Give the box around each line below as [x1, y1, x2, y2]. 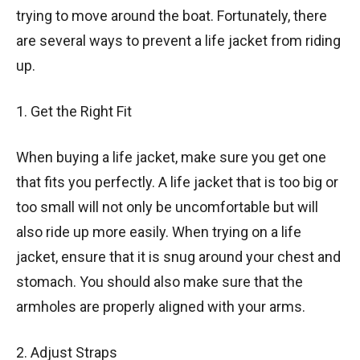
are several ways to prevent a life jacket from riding [16, 31, 341, 49]
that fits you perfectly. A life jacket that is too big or [16, 173, 338, 190]
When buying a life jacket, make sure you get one [16, 148, 326, 166]
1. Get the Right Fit [16, 102, 132, 120]
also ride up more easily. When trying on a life [16, 223, 301, 240]
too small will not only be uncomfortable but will [16, 198, 318, 215]
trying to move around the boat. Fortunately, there [16, 6, 327, 24]
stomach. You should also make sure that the [16, 272, 303, 290]
